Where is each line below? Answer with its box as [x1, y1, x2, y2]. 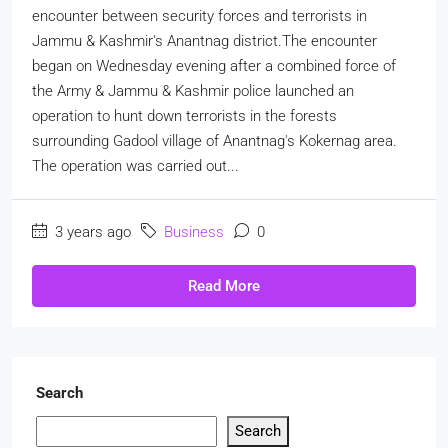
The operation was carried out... [32, 156, 239, 175]
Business [164, 222, 224, 241]
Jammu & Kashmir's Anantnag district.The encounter [32, 31, 377, 50]
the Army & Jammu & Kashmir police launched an [32, 81, 354, 100]
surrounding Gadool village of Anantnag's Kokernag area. [32, 131, 397, 150]
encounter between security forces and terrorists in [32, 6, 367, 25]
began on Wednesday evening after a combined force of [32, 56, 396, 75]
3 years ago [51, 222, 131, 241]
